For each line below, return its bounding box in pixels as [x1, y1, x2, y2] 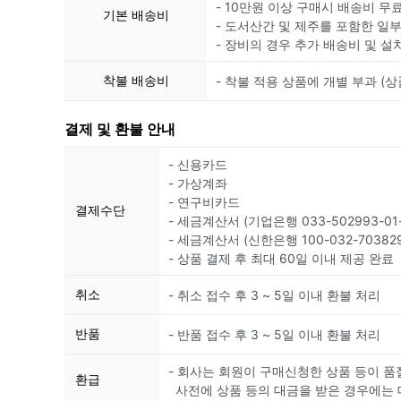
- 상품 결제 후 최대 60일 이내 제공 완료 [168, 251, 394, 267]
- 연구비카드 [168, 194, 240, 210]
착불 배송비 [102, 73, 169, 89]
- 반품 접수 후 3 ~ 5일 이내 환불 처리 [168, 327, 380, 343]
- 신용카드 [168, 157, 227, 173]
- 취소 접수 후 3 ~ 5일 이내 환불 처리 [168, 287, 380, 303]
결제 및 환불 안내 [64, 120, 175, 139]
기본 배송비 [102, 7, 169, 23]
